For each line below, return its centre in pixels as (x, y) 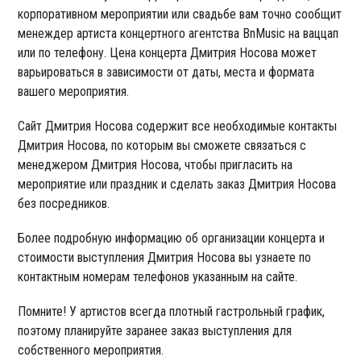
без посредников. (64, 203)
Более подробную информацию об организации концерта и (172, 238)
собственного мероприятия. (91, 350)
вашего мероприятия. (74, 91)
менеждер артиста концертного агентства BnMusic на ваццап (178, 33)
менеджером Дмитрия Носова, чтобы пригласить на (156, 164)
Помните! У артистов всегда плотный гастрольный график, (172, 311)
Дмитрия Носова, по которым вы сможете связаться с (162, 145)
